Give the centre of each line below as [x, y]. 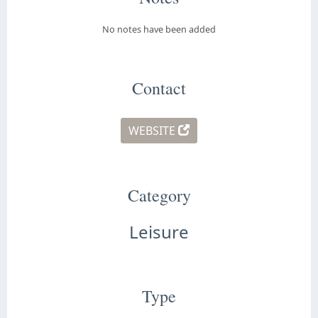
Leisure [159, 231]
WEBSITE [153, 131]
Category [159, 195]
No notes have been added [159, 29]
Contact [159, 88]
